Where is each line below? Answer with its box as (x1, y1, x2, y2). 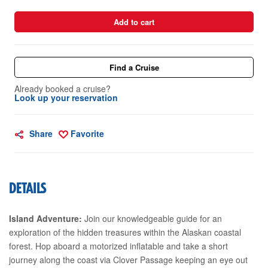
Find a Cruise (109, 61, 159, 73)
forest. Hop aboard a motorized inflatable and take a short (9, 239, 228, 252)
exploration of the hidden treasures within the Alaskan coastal (9, 226, 241, 238)
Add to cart (114, 16, 154, 28)
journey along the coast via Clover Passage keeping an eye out (9, 253, 248, 266)
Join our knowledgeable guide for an (82, 212, 222, 224)
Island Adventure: (9, 212, 82, 224)
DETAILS (9, 182, 47, 196)
